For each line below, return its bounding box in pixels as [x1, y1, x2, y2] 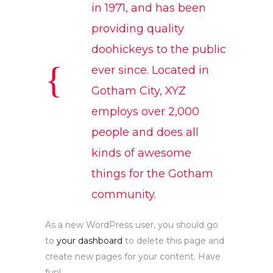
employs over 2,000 [91, 105, 199, 118]
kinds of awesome [91, 146, 191, 160]
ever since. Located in [91, 63, 209, 77]
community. [91, 188, 156, 201]
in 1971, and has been [91, 1, 206, 15]
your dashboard [57, 235, 122, 246]
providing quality [91, 22, 184, 35]
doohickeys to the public [91, 43, 226, 56]
